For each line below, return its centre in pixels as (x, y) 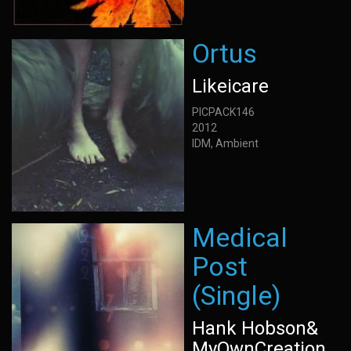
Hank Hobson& (255, 328)
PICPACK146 (223, 112)
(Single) (237, 295)
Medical (240, 237)
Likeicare (230, 86)
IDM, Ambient (225, 143)
